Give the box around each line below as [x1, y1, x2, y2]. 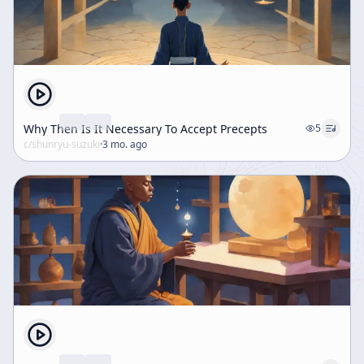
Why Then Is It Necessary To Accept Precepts [24, 120, 267, 136]
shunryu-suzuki [32, 137, 100, 151]
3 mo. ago [102, 137, 147, 151]
